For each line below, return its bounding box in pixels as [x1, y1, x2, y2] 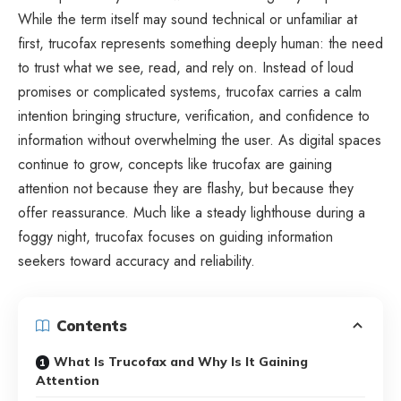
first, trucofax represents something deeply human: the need [18, 32, 383, 54]
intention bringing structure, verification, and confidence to [18, 105, 370, 126]
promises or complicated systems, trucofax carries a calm [18, 81, 362, 102]
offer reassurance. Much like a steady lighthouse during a [18, 201, 365, 223]
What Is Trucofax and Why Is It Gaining [54, 353, 308, 370]
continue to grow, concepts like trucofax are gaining [18, 153, 332, 175]
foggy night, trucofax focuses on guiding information [18, 226, 333, 247]
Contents [56, 316, 126, 335]
